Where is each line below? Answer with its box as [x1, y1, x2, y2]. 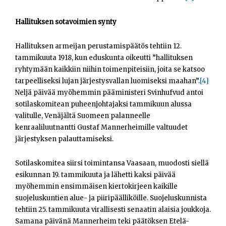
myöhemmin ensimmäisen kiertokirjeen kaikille [15, 182, 178, 191]
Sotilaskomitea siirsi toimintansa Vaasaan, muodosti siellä [15, 159, 209, 168]
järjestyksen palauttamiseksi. [15, 135, 114, 144]
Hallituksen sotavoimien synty [15, 18, 117, 27]
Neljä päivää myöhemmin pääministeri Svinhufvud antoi [15, 88, 203, 97]
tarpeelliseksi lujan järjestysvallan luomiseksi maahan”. [15, 77, 200, 86]
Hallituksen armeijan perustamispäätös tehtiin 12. [15, 42, 182, 51]
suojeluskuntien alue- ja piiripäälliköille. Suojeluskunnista [15, 194, 207, 203]
